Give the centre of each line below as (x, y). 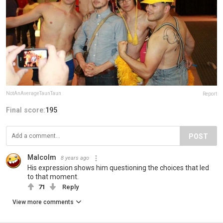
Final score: (26, 110)
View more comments (43, 202)
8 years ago (75, 158)
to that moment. (53, 177)
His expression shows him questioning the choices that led (118, 168)
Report (210, 94)
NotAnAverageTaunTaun (34, 94)
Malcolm (42, 158)
